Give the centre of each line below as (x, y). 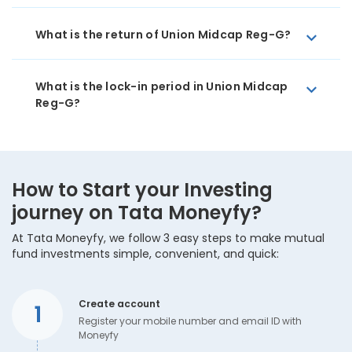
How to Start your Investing (142, 190)
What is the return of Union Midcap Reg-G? (163, 35)
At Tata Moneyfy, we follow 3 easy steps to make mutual (168, 238)
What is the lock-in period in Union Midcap (162, 86)
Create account (119, 303)
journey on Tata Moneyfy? (137, 213)
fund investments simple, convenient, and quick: (145, 254)
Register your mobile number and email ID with (190, 321)
